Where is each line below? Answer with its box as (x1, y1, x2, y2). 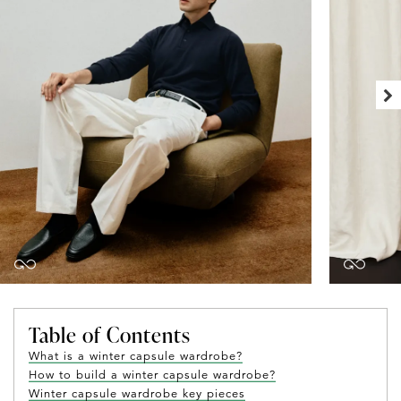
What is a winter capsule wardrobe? (29, 349, 243, 364)
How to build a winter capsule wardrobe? (29, 368, 276, 383)
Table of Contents (29, 320, 191, 350)
